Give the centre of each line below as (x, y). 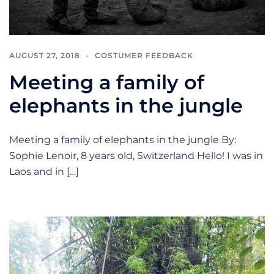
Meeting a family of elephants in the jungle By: (123, 140)
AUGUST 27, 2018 (45, 56)
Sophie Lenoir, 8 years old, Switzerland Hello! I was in (136, 156)
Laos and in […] (44, 172)
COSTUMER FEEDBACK (144, 56)
